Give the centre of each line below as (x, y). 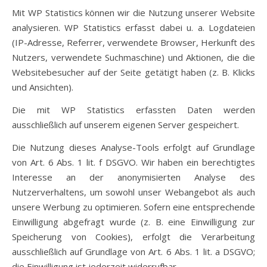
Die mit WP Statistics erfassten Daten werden (133, 110)
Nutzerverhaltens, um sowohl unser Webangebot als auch (133, 192)
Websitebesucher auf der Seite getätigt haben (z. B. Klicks (133, 72)
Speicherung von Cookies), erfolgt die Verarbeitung (133, 237)
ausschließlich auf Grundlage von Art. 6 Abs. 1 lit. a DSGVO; (133, 252)
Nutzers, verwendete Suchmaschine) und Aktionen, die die (133, 57)
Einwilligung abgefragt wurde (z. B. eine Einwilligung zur (133, 222)
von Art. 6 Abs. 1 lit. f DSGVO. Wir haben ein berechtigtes (133, 162)
